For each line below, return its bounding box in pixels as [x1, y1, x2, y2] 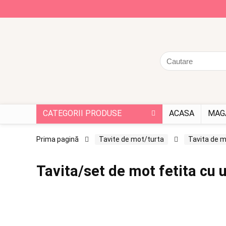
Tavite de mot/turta [99, 135, 164, 144]
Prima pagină [36, 135, 79, 144]
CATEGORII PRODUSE [43, 108, 122, 119]
